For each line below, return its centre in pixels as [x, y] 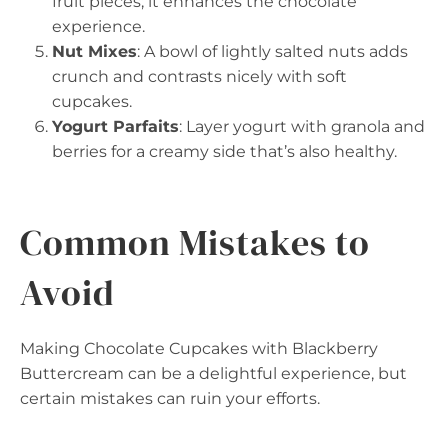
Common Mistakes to [195, 242]
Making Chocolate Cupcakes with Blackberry [199, 348]
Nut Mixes [94, 51]
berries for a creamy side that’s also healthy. [224, 151]
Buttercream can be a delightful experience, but [213, 373]
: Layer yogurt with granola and [302, 126]
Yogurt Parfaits [115, 126]
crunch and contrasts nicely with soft [199, 76]
